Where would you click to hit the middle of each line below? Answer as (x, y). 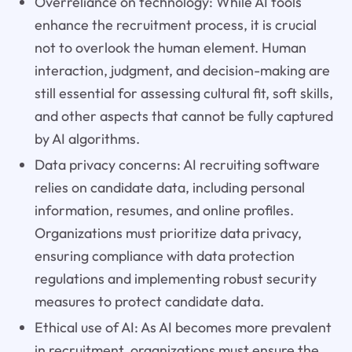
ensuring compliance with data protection (164, 256)
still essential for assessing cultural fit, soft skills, (183, 93)
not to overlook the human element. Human (170, 48)
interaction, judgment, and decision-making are (182, 71)
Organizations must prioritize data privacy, (168, 233)
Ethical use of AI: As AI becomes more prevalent (183, 327)
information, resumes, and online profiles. (164, 211)
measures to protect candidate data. (149, 302)
